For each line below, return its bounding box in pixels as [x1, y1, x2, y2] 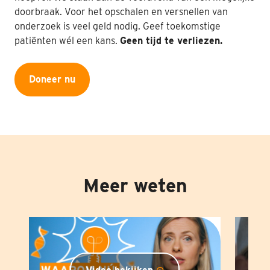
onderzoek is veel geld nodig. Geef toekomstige [14, 20, 221, 32]
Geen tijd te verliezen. [120, 35, 222, 46]
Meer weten [83, 174, 187, 197]
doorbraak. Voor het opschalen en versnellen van [14, 6, 228, 17]
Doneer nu [29, 74, 75, 85]
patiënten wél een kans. [14, 35, 120, 46]
